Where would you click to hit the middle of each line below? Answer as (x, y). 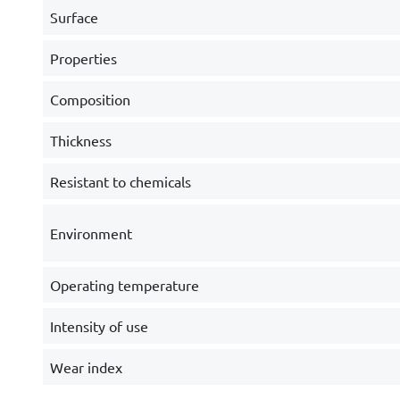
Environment (91, 233)
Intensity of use (99, 326)
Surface (74, 17)
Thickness (80, 140)
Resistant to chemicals (120, 181)
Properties (83, 58)
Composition (90, 99)
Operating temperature (124, 285)
